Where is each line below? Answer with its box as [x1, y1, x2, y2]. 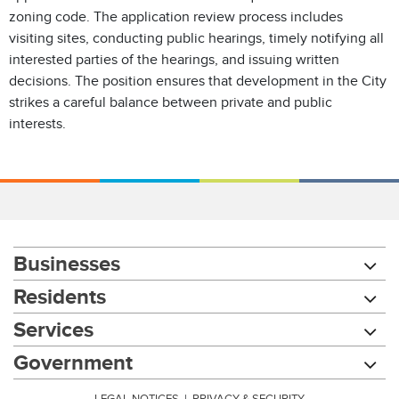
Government [13, 350, 133, 374]
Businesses [13, 251, 120, 275]
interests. [9, 116, 66, 132]
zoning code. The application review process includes [9, 9, 343, 25]
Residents [13, 284, 106, 308]
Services [13, 317, 94, 341]
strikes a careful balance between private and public [9, 94, 332, 110]
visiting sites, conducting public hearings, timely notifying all [9, 30, 384, 46]
